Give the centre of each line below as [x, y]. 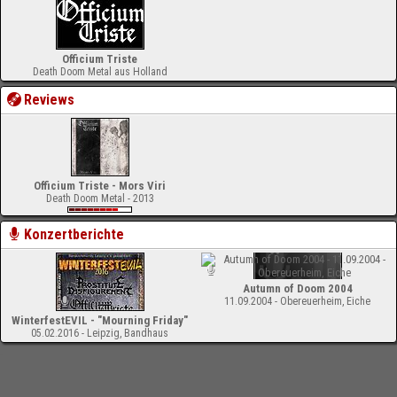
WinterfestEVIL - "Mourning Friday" [100, 320]
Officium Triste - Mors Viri [100, 186]
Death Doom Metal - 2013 [100, 198]
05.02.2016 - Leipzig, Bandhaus [100, 333]
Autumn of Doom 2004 [297, 288]
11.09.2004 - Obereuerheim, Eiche [297, 301]
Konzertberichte [74, 234]
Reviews [50, 100]
